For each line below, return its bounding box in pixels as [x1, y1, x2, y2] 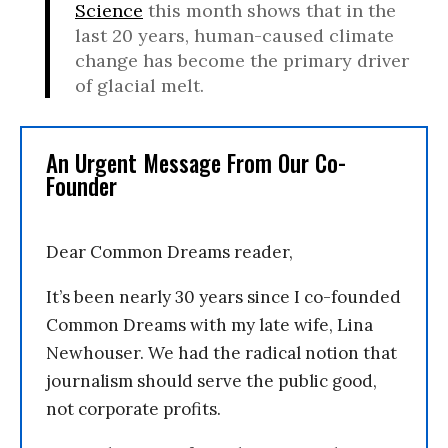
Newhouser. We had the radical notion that [46, 342, 397, 364]
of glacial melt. [75, 74, 204, 97]
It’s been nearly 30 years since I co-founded [46, 286, 401, 308]
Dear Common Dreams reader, [46, 241, 293, 263]
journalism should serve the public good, [46, 370, 377, 392]
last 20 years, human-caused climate [75, 24, 394, 47]
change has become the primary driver [75, 49, 409, 72]
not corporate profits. [46, 398, 221, 420]
